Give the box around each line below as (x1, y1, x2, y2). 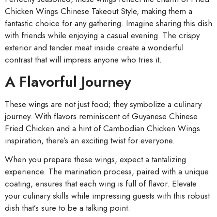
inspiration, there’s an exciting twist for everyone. (5, 134, 175, 146)
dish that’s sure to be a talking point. (5, 201, 130, 214)
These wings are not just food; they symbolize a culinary (5, 98, 201, 110)
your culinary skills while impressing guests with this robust (5, 189, 210, 201)
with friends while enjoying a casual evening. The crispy (5, 30, 200, 42)
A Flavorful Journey (5, 71, 131, 92)
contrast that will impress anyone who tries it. (5, 54, 162, 66)
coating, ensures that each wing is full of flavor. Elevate (5, 177, 197, 189)
